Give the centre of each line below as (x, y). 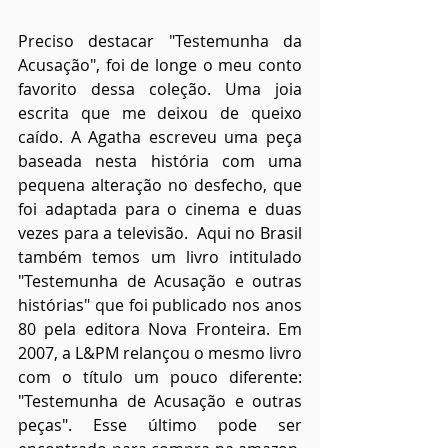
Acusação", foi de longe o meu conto (160, 65)
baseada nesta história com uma (160, 161)
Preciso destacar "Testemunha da (160, 41)
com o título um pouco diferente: (160, 377)
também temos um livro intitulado (160, 257)
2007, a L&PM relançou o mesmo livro (160, 353)
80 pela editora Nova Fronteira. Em (160, 329)
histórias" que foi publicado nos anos (160, 305)
